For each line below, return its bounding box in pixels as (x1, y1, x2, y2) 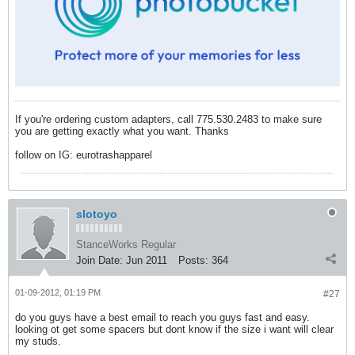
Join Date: (76, 254, 123, 267)
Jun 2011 (126, 254, 167, 267)
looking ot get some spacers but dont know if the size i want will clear (15, 323, 334, 336)
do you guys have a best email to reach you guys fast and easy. (15, 311, 310, 324)
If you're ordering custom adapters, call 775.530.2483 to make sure (15, 113, 322, 126)
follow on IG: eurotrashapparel (15, 149, 152, 162)
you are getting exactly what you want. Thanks (15, 125, 229, 138)
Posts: (178, 254, 208, 267)
